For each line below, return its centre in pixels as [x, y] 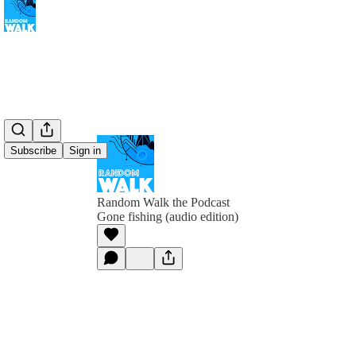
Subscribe [33, 151]
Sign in [85, 151]
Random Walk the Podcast [163, 202]
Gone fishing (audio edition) [168, 217]
